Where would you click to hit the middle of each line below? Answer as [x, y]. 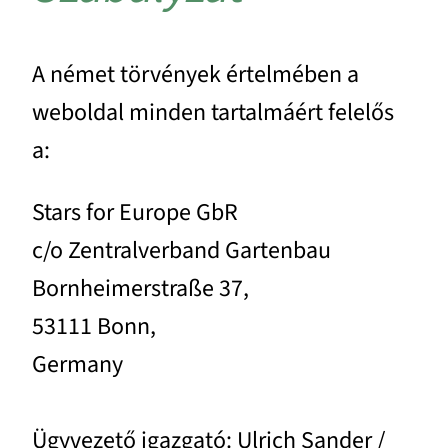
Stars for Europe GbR [135, 212]
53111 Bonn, [94, 326]
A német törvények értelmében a [195, 74]
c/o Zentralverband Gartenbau [181, 250]
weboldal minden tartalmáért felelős [213, 112]
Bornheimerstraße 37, [140, 288]
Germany [77, 364]
